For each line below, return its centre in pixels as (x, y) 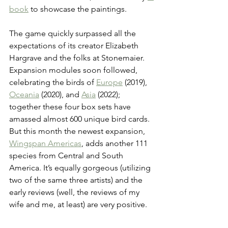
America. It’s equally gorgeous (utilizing (81, 167)
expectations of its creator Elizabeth (75, 45)
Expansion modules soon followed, (74, 70)
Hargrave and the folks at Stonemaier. (78, 58)
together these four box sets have (71, 106)
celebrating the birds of (53, 82)
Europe (109, 82)
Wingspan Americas (45, 143)
